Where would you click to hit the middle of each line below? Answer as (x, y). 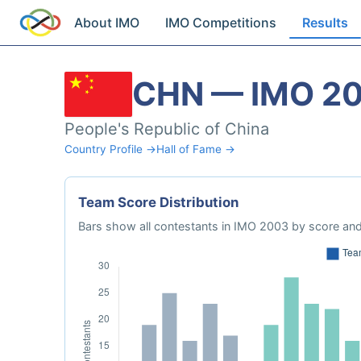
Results (326, 23)
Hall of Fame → (196, 149)
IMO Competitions (221, 23)
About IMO (107, 23)
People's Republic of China (167, 129)
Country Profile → (110, 149)
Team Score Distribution (158, 202)
